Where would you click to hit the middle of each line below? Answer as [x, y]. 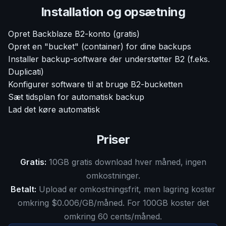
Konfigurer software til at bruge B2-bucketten [95, 84]
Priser [113, 139]
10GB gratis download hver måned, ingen [126, 162]
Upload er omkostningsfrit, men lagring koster [126, 189]
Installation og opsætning [113, 12]
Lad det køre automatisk [54, 109]
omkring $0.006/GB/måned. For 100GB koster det [113, 203]
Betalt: [23, 189]
